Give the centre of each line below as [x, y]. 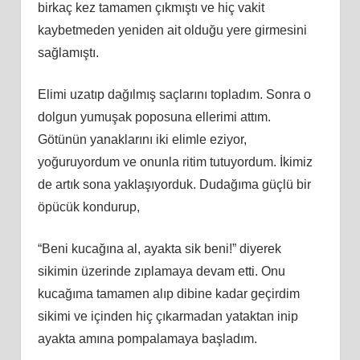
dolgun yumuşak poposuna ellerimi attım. [154, 117]
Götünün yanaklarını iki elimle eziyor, [142, 139]
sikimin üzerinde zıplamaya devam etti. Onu [161, 271]
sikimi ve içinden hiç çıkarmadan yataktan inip [168, 316]
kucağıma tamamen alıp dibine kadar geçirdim [168, 293]
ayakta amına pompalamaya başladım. [147, 338]
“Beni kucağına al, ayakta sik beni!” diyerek [159, 248]
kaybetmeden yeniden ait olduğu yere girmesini [172, 30]
